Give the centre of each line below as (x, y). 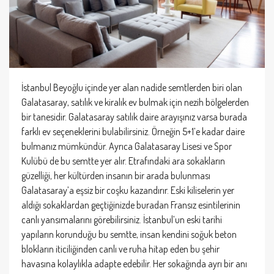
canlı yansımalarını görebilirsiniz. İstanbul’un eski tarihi (122, 219)
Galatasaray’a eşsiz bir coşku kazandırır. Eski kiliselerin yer (128, 190)
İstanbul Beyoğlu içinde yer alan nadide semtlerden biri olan (132, 87)
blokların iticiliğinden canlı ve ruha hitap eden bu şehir (120, 249)
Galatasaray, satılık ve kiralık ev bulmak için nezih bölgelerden (135, 102)
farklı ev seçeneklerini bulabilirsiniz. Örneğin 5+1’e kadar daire (133, 131)
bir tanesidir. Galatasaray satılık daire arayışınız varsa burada (134, 117)
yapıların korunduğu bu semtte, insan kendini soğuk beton (129, 234)
